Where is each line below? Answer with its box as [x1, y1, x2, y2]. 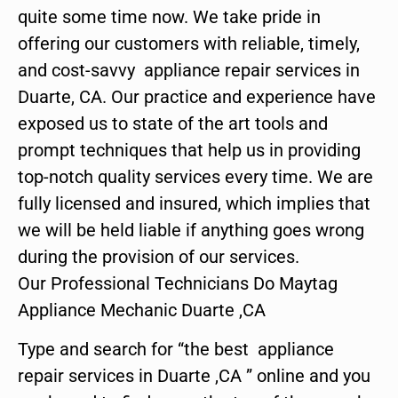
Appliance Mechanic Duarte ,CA [18, 298, 266, 321]
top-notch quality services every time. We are [18, 165, 373, 187]
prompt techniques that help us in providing [18, 139, 361, 161]
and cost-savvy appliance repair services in [18, 59, 360, 81]
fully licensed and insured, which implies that [18, 192, 370, 214]
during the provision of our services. [18, 245, 299, 267]
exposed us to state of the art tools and [18, 112, 328, 134]
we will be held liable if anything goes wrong [18, 219, 364, 241]
